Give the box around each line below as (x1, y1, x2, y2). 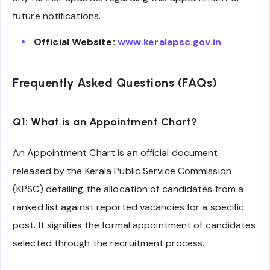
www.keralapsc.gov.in (117, 35, 221, 48)
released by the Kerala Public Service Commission (13, 164, 231, 177)
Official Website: (34, 35, 115, 48)
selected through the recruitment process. (13, 236, 205, 250)
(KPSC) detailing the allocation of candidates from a (13, 182, 244, 195)
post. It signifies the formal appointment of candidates (13, 218, 256, 231)
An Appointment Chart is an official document (13, 146, 218, 159)
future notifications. (13, 9, 101, 22)
